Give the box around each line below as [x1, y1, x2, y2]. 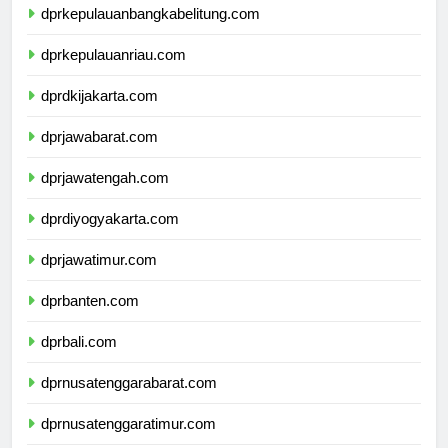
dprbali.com [41, 351, 117, 369]
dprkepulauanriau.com [41, 64, 186, 82]
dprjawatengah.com [41, 187, 169, 205]
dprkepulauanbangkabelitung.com [41, 23, 260, 41]
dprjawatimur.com [41, 269, 157, 287]
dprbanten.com [41, 310, 139, 328]
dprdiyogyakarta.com [41, 228, 179, 246]
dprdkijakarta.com [41, 105, 158, 123]
